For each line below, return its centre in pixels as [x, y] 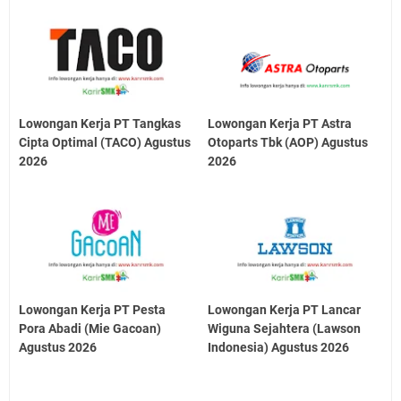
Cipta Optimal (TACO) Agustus [105, 143]
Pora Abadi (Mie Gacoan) [90, 328]
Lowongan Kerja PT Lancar [285, 309]
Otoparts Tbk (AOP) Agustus [288, 143]
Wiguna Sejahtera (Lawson [285, 328]
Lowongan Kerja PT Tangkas [100, 124]
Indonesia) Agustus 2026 [279, 347]
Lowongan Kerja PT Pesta [92, 309]
